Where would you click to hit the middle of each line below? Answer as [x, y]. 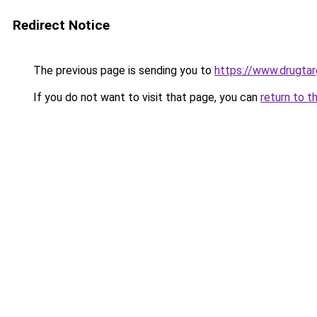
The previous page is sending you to [122, 70]
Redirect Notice [61, 25]
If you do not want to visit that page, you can [145, 97]
